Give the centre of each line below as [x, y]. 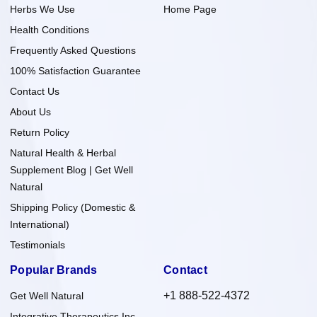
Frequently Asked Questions [73, 50]
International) [40, 224]
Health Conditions [50, 29]
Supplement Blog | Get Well [71, 169]
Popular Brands [54, 270]
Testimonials [38, 244]
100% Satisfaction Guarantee [75, 70]
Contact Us [35, 91]
